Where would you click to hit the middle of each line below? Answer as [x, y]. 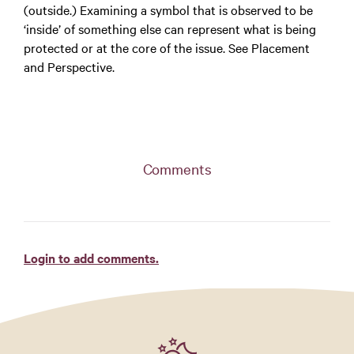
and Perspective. [69, 66]
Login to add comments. [91, 258]
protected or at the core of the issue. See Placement [167, 47]
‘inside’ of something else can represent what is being [170, 28]
